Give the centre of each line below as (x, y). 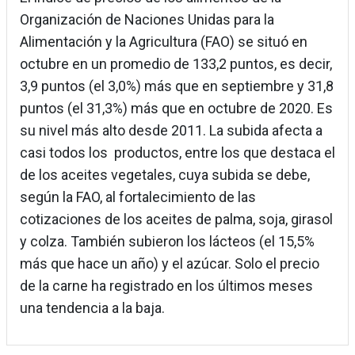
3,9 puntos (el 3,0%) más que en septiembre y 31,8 (177, 86)
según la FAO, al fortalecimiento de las (138, 197)
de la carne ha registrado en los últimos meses (166, 286)
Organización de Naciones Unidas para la (147, 20)
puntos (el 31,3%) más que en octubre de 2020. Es (176, 109)
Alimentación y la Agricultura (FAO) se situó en (164, 42)
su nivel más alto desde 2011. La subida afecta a (173, 131)
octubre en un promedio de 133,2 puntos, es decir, (176, 64)
